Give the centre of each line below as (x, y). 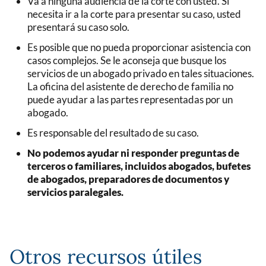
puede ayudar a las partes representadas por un (130, 99)
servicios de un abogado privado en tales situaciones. (141, 73)
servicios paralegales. (76, 192)
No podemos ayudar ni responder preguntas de (133, 153)
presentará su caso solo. (78, 27)
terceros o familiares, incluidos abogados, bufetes (139, 166)
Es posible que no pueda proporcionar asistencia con (139, 47)
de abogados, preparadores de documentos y (128, 179)
